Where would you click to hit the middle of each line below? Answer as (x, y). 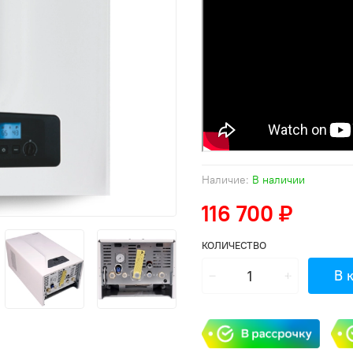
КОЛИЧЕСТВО (234, 245)
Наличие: (225, 180)
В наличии (279, 180)
